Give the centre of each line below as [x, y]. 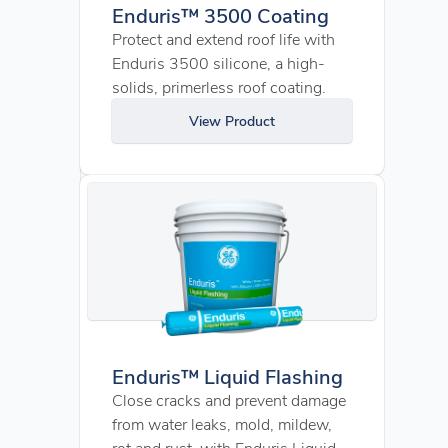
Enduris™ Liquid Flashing [227, 375]
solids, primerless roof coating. [219, 86]
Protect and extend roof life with [223, 38]
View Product [232, 120]
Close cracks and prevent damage [229, 399]
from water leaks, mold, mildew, [222, 423]
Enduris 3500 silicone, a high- [218, 62]
